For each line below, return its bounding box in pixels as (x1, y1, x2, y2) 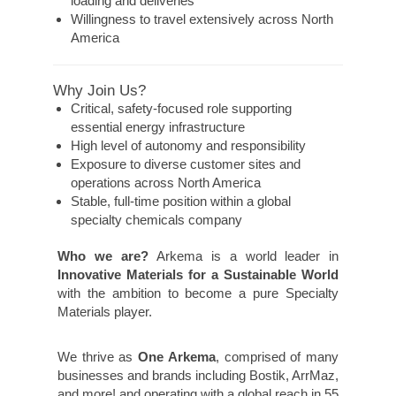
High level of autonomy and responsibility (71, 138, 306, 153)
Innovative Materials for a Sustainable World (57, 267, 339, 282)
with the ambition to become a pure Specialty (57, 286, 339, 301)
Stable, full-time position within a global (71, 194, 291, 209)
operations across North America (71, 175, 261, 190)
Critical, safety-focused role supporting (71, 101, 292, 116)
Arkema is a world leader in (156, 248, 339, 263)
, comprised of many (215, 349, 339, 364)
